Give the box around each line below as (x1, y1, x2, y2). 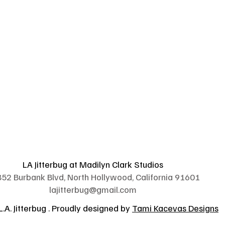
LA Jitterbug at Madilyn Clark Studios (23, 159, 163, 170)
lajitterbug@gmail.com (49, 184, 137, 195)
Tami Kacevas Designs (132, 202, 218, 213)
